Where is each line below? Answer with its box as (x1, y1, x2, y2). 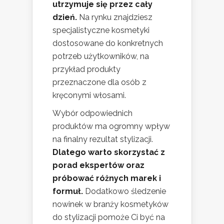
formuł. (52, 186, 83, 196)
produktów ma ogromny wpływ (52, 121, 170, 131)
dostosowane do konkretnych (52, 38, 163, 48)
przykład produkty (52, 64, 120, 74)
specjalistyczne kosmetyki (52, 25, 149, 35)
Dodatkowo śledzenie (83, 186, 166, 196)
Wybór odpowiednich (52, 108, 132, 118)
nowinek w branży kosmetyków (52, 199, 168, 209)
